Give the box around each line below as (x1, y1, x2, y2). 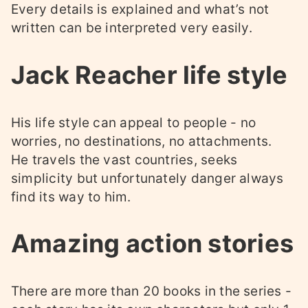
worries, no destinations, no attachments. (11, 133, 272, 149)
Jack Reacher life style (11, 59, 288, 90)
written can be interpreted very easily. (11, 19, 252, 36)
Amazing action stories (11, 228, 294, 259)
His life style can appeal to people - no (11, 114, 256, 131)
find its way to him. (11, 188, 131, 205)
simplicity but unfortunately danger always (11, 170, 284, 186)
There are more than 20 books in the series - (11, 283, 292, 300)
